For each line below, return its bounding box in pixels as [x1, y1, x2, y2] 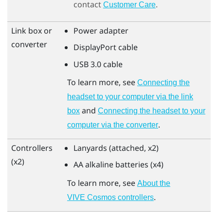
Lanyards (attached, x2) [73, 142, 159, 153]
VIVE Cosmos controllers [67, 193, 154, 201]
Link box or [11, 25, 52, 36]
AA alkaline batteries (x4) [73, 159, 163, 170]
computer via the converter [67, 121, 158, 129]
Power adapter [73, 25, 128, 36]
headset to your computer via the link [67, 92, 193, 101]
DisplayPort [73, 42, 116, 53]
